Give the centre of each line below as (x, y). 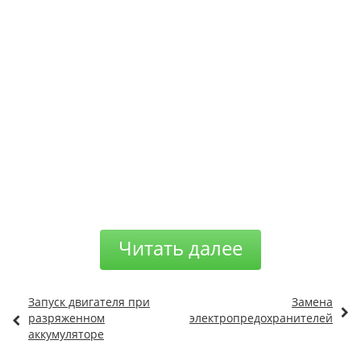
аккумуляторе (66, 334)
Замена (312, 301)
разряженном (66, 317)
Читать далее (180, 247)
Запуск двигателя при (89, 301)
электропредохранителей (261, 317)
